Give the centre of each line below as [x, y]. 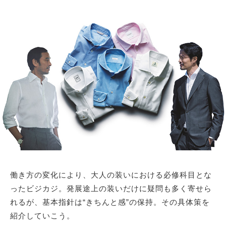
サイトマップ [113, 29]
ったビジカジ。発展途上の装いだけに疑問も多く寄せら [111, 188]
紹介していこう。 [42, 215]
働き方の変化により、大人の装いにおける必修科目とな [111, 175]
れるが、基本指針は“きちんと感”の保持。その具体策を [110, 202]
